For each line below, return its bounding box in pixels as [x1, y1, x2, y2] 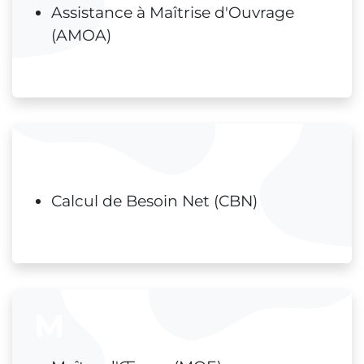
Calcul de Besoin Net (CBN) [51, 192, 258, 211]
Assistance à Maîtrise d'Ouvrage [51, 3, 294, 23]
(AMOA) [51, 26, 111, 45]
